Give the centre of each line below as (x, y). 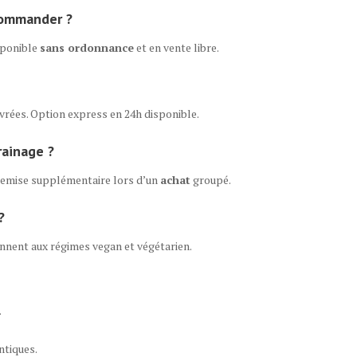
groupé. (211, 180)
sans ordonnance (87, 47)
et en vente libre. (177, 47)
